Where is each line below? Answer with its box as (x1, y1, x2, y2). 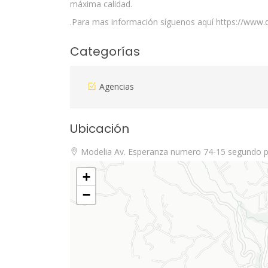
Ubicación (70, 120, 129, 138)
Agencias (99, 81, 134, 93)
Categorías (70, 43, 140, 60)
